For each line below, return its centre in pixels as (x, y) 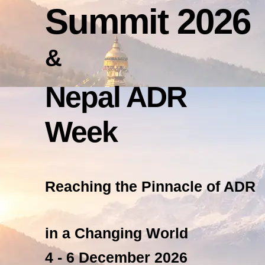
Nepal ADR (116, 97)
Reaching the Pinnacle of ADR (150, 186)
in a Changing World (117, 233)
